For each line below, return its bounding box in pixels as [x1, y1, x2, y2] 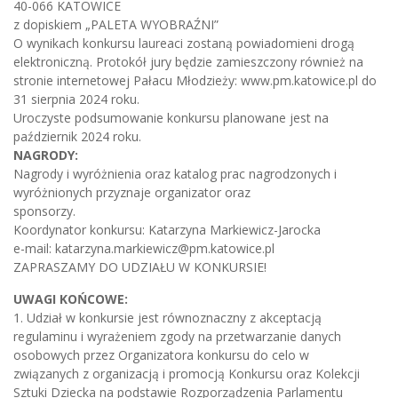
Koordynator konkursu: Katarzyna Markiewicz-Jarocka [13, 220, 321, 238]
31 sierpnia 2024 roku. [13, 90, 139, 107]
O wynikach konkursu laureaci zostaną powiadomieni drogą [13, 34, 354, 52]
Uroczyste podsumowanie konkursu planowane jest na [13, 108, 329, 126]
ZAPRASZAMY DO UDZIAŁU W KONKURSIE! [13, 258, 267, 275]
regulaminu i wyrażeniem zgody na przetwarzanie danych [13, 327, 341, 345]
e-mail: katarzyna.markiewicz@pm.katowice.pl [13, 239, 275, 257]
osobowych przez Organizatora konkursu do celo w [13, 346, 309, 363]
